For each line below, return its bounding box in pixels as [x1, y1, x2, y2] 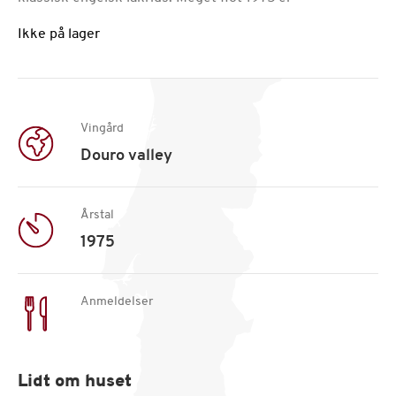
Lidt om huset [18, 373, 132, 391]
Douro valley [80, 148, 172, 164]
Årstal [80, 209, 114, 222]
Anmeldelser [80, 295, 153, 308]
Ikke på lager [18, 27, 100, 42]
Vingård [80, 122, 124, 135]
